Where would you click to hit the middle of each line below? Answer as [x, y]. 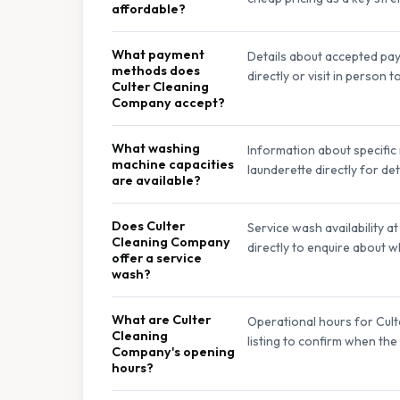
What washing [156, 148]
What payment [158, 54]
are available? [156, 180]
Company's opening [173, 351]
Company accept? [168, 102]
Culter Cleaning [160, 86]
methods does [156, 70]
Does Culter [148, 225]
